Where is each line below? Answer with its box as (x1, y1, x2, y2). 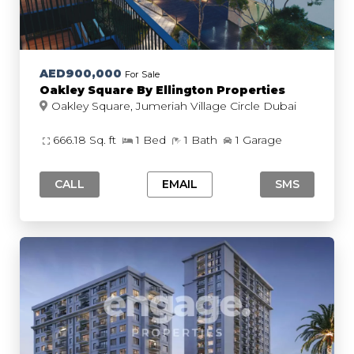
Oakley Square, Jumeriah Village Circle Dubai (263, 99, 296, 113)
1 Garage (235, 133, 282, 147)
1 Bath (184, 133, 220, 147)
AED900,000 (40, 66, 122, 81)
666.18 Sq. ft (53, 133, 119, 147)
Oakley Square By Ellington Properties (40, 83, 285, 97)
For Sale (125, 69, 160, 80)
